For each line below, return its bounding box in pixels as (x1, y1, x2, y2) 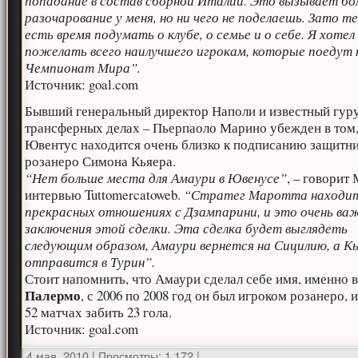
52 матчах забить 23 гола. (25, 303, 173, 321)
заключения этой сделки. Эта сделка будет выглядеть (25, 219, 348, 237)
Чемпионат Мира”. (25, 58, 141, 77)
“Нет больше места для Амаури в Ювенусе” (25, 169, 288, 187)
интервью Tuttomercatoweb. (25, 185, 185, 204)
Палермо (25, 285, 82, 305)
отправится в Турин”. (25, 253, 156, 271)
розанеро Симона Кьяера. (25, 152, 177, 170)
